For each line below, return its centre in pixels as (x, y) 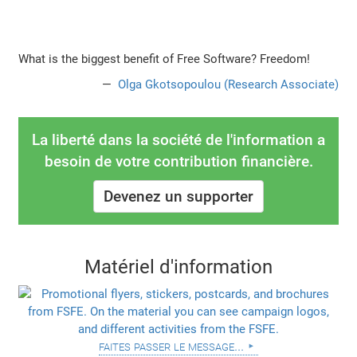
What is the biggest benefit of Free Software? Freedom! (165, 59)
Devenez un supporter (178, 197)
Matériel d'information (178, 267)
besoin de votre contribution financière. (178, 162)
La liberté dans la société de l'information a (178, 140)
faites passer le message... (171, 346)
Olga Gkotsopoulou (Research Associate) (226, 85)
